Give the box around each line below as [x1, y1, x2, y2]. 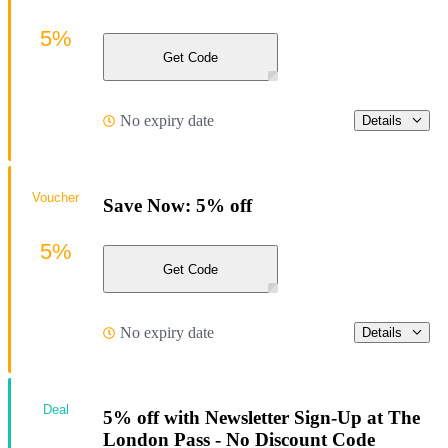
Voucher [32, 190, 79, 206]
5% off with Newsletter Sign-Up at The [103, 406, 420, 428]
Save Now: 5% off [103, 194, 252, 216]
